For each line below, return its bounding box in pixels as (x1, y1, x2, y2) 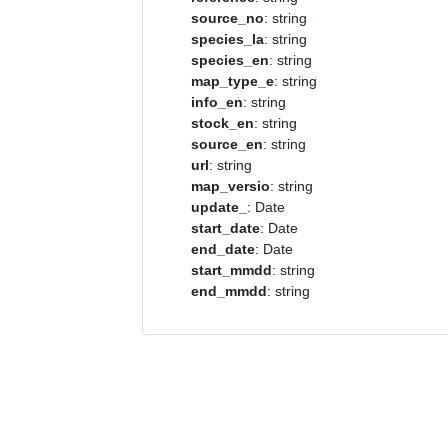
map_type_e (191, 73, 274, 89)
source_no (191, 10, 264, 26)
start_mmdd (191, 262, 272, 278)
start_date (191, 220, 260, 236)
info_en (191, 94, 243, 110)
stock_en (191, 115, 254, 131)
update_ (191, 199, 247, 215)
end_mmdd (191, 283, 267, 299)
